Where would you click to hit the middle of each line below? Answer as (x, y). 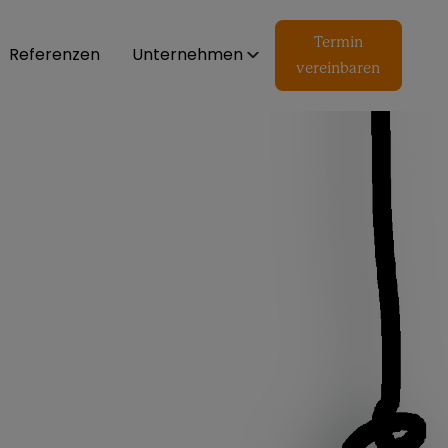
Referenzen (55, 55)
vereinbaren (338, 68)
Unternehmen (188, 55)
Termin (338, 42)
